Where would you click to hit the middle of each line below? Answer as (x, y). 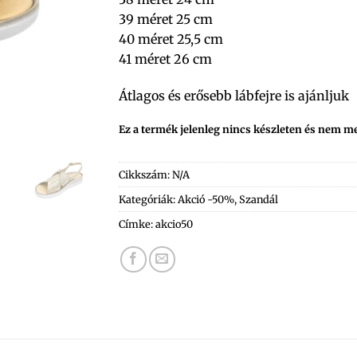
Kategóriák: (148, 200)
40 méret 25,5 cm (171, 39)
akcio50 (174, 224)
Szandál (259, 200)
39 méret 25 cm (166, 19)
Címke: (137, 224)
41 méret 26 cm (165, 59)
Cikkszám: (145, 175)
